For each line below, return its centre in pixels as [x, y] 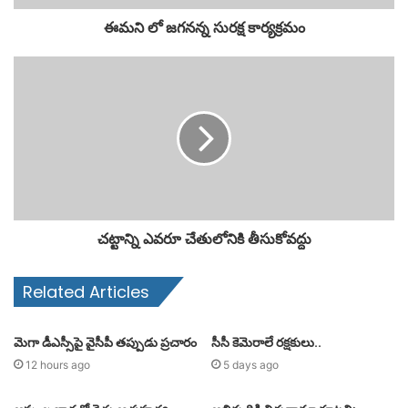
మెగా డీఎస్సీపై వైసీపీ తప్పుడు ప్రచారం [105, 343]
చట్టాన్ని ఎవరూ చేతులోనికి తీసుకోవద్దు [204, 240]
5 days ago [251, 365]
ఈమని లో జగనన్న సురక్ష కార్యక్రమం [204, 28]
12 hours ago [58, 365]
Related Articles [86, 292]
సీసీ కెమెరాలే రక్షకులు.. [266, 343]
